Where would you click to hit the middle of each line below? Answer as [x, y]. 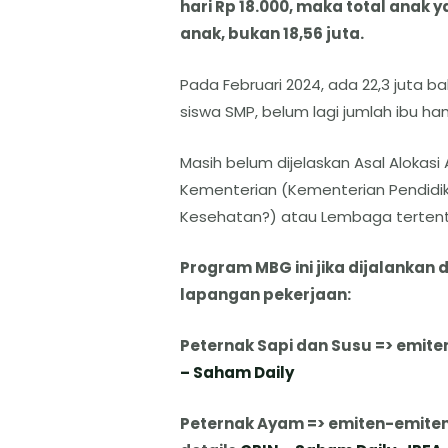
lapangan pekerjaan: [265, 294]
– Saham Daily [236, 372]
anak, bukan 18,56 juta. [273, 33]
